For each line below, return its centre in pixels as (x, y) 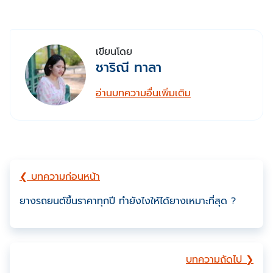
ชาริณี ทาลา (129, 67)
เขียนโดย (114, 51)
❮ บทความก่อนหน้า (60, 176)
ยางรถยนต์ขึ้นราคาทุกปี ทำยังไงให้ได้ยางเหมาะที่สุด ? (128, 201)
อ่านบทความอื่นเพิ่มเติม (143, 93)
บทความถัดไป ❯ (220, 259)
